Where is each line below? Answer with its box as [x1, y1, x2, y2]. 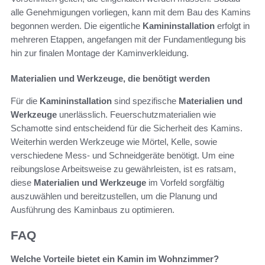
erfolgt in [215, 20, 250, 31]
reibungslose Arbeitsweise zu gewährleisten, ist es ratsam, [11, 163, 236, 174]
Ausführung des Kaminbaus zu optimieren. [11, 204, 174, 215]
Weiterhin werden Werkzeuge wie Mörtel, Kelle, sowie [11, 136, 217, 147]
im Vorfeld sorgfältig [146, 177, 224, 188]
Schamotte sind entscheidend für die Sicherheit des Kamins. [11, 122, 243, 133]
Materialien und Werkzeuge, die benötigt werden [11, 73, 210, 83]
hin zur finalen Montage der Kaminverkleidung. [11, 47, 189, 58]
